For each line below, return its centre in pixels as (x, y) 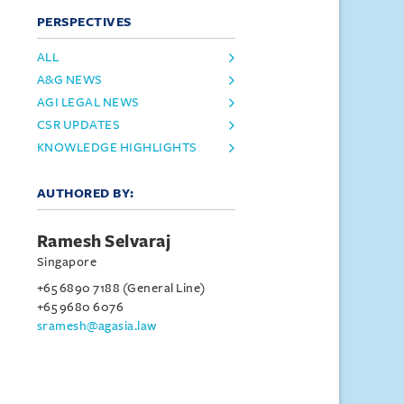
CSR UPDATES (78, 125)
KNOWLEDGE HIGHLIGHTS (117, 147)
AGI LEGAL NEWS (88, 102)
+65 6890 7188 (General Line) (121, 288)
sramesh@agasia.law (96, 326)
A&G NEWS (69, 80)
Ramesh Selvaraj (104, 242)
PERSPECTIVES (84, 22)
